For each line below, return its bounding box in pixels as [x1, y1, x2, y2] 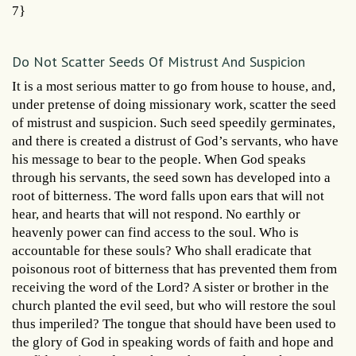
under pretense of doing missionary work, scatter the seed [12, 96, 336, 112]
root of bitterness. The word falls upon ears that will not [12, 188, 324, 203]
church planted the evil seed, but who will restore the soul [12, 297, 336, 313]
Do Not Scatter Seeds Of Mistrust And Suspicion [12, 52, 305, 71]
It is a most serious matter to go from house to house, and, [12, 78, 335, 94]
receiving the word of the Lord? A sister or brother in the [12, 279, 329, 295]
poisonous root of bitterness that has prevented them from [12, 261, 337, 277]
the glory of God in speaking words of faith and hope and [12, 334, 334, 350]
